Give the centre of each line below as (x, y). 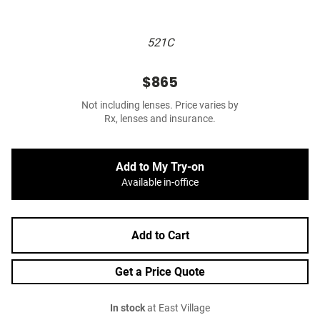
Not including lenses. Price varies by (160, 106)
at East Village (177, 309)
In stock (127, 309)
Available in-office (160, 183)
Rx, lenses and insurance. (160, 119)
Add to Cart (160, 236)
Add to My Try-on (160, 167)
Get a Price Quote (160, 272)
